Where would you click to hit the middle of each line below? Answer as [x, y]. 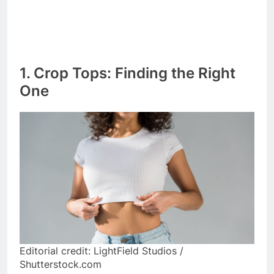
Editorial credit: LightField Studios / [102, 250]
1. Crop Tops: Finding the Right [128, 73]
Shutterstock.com [61, 264]
